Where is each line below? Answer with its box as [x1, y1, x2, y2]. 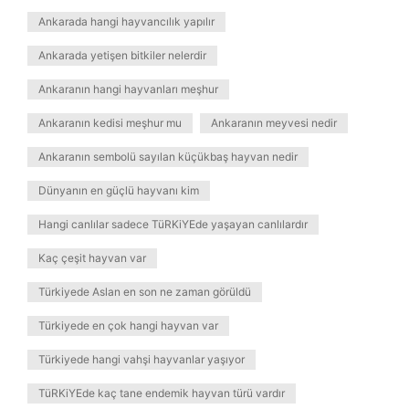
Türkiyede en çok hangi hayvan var [38, 319, 218, 332]
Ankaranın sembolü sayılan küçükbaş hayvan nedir [38, 150, 298, 163]
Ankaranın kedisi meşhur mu [38, 116, 182, 130]
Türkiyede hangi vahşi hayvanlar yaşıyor [38, 352, 245, 366]
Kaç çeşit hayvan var [38, 251, 146, 265]
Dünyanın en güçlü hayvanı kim [38, 184, 199, 197]
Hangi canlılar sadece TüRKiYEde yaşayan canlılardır [38, 217, 308, 231]
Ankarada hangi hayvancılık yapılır [38, 15, 215, 28]
